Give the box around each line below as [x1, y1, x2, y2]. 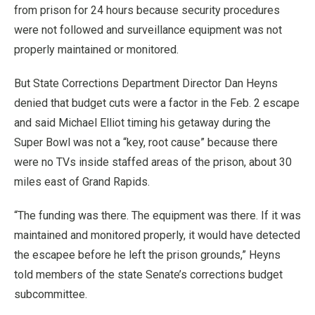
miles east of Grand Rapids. [14, 175, 150, 188]
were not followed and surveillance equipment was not [14, 23, 282, 37]
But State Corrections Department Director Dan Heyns [14, 77, 278, 90]
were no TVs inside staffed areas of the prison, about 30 [14, 155, 292, 169]
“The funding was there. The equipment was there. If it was [14, 209, 301, 222]
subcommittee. [14, 288, 87, 301]
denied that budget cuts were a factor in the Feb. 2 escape [14, 96, 300, 110]
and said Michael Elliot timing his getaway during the [14, 116, 271, 129]
